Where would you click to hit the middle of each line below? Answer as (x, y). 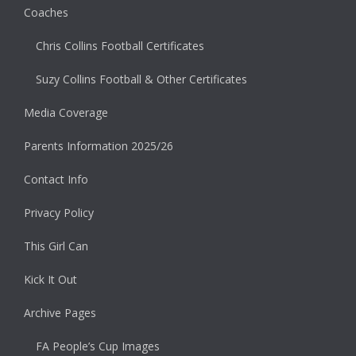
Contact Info (56, 180)
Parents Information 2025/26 (99, 146)
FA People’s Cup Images (98, 346)
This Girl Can (56, 246)
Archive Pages (60, 313)
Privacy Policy (59, 213)
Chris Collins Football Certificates (120, 46)
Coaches (46, 13)
